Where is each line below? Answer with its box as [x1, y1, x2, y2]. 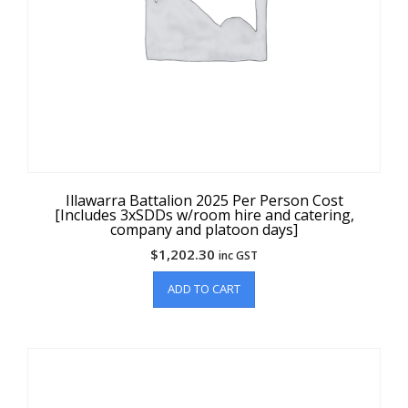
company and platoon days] [110, 219, 298, 240]
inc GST [219, 248, 258, 264]
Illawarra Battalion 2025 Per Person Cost [65, 190, 343, 211]
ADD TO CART [168, 280, 240, 298]
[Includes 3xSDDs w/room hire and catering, [54, 205, 354, 226]
